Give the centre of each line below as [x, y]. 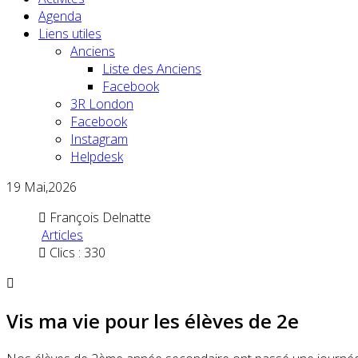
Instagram [99, 139]
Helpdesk [97, 157]
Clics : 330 [78, 253]
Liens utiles [70, 34]
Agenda [60, 16]
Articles [62, 235]
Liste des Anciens [152, 69]
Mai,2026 [49, 187]
